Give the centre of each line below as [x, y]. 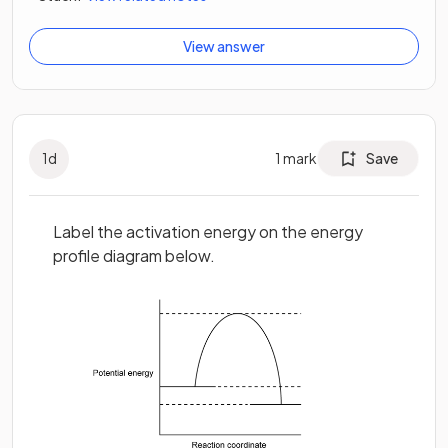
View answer [224, 45]
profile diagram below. [134, 255]
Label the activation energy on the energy [208, 231]
